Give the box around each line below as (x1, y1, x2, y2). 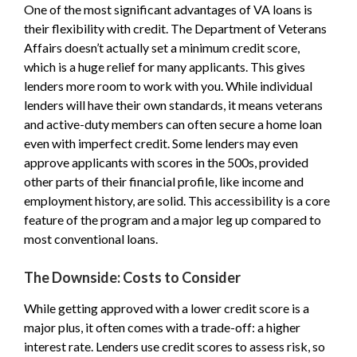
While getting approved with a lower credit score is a (24, 300, 309, 316)
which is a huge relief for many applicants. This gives (24, 59, 305, 74)
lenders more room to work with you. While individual (24, 78, 312, 93)
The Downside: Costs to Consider (24, 269, 241, 286)
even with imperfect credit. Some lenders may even (24, 135, 298, 151)
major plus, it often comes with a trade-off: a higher (24, 320, 300, 335)
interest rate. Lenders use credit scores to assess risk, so (24, 339, 325, 354)
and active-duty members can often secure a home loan (24, 116, 322, 131)
